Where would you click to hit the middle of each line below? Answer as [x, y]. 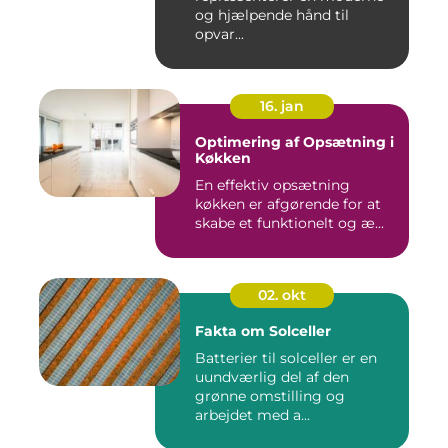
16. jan [282, 106]
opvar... [219, 34]
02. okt [282, 295]
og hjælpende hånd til [272, 15]
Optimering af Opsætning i [294, 142]
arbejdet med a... [252, 415]
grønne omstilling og [270, 396]
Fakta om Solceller [263, 331]
